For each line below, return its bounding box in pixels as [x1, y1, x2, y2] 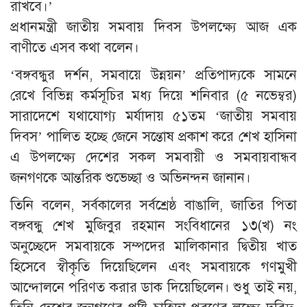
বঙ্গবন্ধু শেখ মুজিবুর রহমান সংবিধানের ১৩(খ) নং [10, 217, 297, 235]
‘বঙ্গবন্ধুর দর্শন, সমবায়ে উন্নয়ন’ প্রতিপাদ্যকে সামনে [10, 66, 297, 84]
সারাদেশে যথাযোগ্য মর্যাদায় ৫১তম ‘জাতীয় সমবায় [10, 108, 297, 125]
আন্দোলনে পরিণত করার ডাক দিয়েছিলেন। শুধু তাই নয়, [10, 279, 297, 297]
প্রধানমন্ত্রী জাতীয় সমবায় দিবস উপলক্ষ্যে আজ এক [10, 19, 297, 36]
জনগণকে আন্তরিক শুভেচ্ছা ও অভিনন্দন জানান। [10, 169, 251, 187]
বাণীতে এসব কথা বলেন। [10, 39, 139, 57]
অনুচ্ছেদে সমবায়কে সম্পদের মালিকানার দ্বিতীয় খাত [10, 238, 297, 256]
